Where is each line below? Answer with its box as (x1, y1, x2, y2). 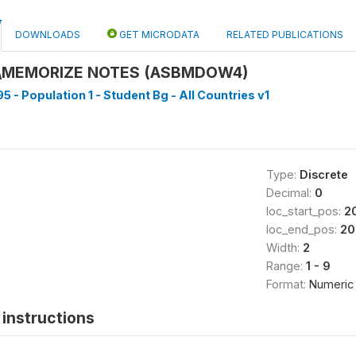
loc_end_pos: (265, 222, 340, 236)
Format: (265, 277, 309, 291)
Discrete (299, 168, 348, 181)
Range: (265, 259, 306, 273)
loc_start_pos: (265, 204, 344, 218)
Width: (265, 241, 303, 254)
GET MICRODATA (117, 29, 199, 41)
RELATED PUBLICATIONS (226, 29, 343, 41)
